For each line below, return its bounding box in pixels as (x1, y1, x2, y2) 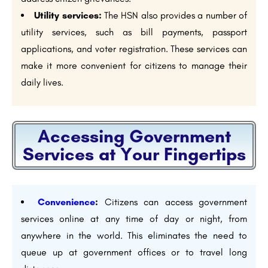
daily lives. (21, 77, 63, 89)
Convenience (38, 196, 96, 208)
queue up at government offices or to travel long (21, 246, 247, 258)
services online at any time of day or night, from (21, 213, 247, 225)
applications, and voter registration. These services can (21, 43, 247, 55)
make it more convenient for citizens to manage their (21, 60, 247, 72)
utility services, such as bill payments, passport (21, 26, 247, 38)
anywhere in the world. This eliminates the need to (21, 230, 247, 242)
